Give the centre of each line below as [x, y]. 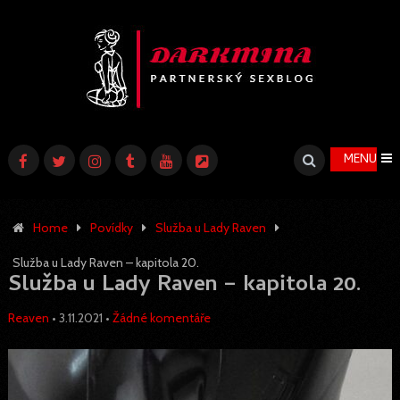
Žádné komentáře [161, 318]
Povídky [111, 228]
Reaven [28, 318]
